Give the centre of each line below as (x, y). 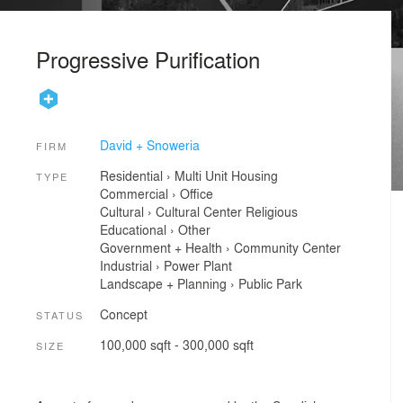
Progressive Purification (148, 59)
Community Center (287, 248)
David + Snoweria (149, 144)
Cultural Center (198, 212)
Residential (131, 176)
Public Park (270, 284)
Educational (133, 230)
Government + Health (161, 248)
